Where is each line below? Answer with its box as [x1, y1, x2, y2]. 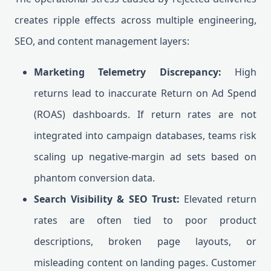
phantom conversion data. [34, 171, 155, 184]
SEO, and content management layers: [15, 34, 189, 48]
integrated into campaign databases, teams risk [34, 129, 256, 142]
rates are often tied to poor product [34, 214, 256, 227]
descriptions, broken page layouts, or [34, 235, 256, 248]
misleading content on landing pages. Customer [34, 256, 256, 269]
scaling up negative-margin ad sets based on [34, 150, 256, 163]
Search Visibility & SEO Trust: [34, 192, 180, 206]
